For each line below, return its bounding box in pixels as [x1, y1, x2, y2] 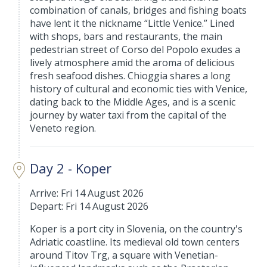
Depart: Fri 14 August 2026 [30, 199, 149, 213]
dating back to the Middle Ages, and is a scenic [30, 95, 236, 108]
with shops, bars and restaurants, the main [30, 29, 223, 43]
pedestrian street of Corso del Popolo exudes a [30, 42, 241, 56]
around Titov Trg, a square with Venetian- [30, 248, 219, 262]
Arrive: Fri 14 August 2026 [30, 186, 144, 200]
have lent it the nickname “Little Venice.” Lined [30, 16, 235, 30]
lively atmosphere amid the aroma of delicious [30, 55, 235, 69]
